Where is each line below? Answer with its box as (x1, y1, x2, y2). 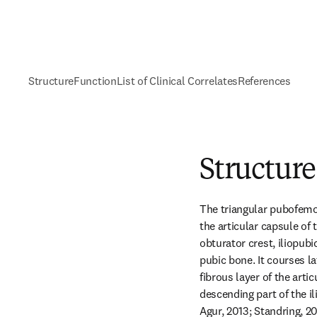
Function (74, 74, 117, 88)
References (237, 74, 291, 88)
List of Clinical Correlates (116, 74, 238, 88)
